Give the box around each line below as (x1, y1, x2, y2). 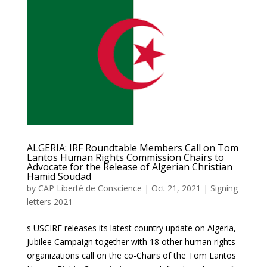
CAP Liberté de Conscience (38, 182, 142, 194)
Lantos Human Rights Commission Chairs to (26, 151, 224, 164)
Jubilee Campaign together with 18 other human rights (26, 236, 235, 248)
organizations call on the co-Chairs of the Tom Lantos (26, 250, 236, 262)
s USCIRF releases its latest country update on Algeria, (26, 222, 236, 234)
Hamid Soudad (26, 170, 91, 184)
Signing (210, 182, 238, 194)
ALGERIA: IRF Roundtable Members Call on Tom (26, 141, 238, 155)
